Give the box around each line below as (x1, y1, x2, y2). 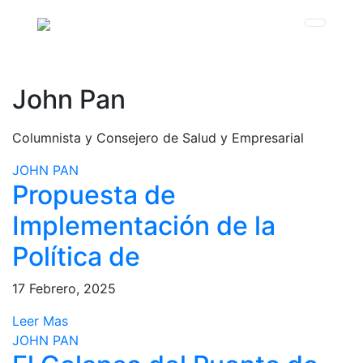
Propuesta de (12, 179, 176, 211)
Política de (12, 241, 140, 272)
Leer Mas (12, 313, 68, 329)
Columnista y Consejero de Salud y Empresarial (12, 130, 304, 146)
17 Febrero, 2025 (12, 280, 116, 297)
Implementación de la (12, 210, 275, 241)
